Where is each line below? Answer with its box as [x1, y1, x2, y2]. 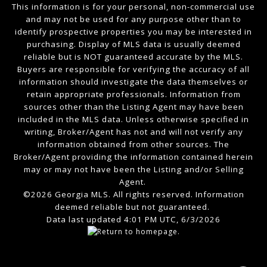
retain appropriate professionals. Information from [26, 89, 241, 100]
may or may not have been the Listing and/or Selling [23, 164, 244, 175]
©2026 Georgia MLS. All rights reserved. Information [23, 189, 244, 200]
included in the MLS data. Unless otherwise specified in [18, 114, 249, 125]
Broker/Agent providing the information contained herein [14, 151, 253, 163]
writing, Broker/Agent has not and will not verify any [24, 126, 243, 138]
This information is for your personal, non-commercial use [12, 1, 255, 13]
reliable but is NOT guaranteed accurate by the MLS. [24, 51, 243, 63]
